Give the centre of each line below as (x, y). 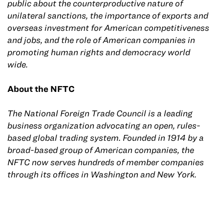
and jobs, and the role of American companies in (101, 40)
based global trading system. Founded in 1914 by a (106, 138)
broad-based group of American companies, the (101, 150)
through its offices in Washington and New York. (102, 175)
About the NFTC (41, 89)
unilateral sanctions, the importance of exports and (108, 16)
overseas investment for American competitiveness (108, 28)
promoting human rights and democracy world (99, 52)
